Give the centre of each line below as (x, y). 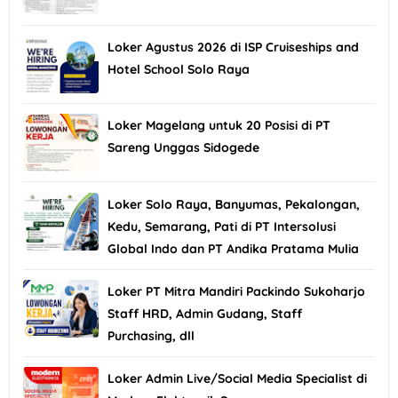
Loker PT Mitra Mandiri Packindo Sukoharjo (236, 291)
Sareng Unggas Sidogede (183, 148)
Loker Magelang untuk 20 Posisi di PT (219, 126)
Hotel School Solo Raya (179, 69)
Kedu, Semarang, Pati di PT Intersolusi (222, 226)
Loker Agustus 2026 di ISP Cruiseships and (233, 47)
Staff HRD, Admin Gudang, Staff (205, 313)
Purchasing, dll (151, 335)
